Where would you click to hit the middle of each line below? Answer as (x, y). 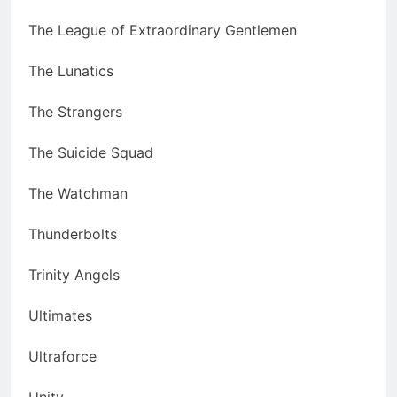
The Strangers (75, 112)
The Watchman (78, 194)
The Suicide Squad (91, 153)
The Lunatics (71, 71)
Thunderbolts (73, 234)
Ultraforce (62, 357)
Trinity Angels (74, 275)
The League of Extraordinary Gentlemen (163, 31)
